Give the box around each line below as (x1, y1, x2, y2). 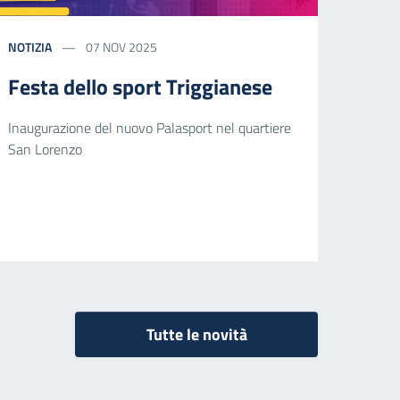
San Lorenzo (8, 137, 83, 160)
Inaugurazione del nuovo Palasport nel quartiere (8, 116, 292, 138)
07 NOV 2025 (83, 37, 158, 56)
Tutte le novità (146, 321, 247, 346)
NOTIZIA (8, 37, 53, 56)
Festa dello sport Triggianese (8, 70, 273, 103)
